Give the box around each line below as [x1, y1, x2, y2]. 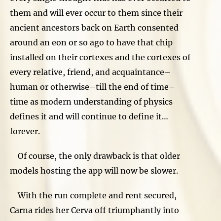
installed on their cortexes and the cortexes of [10, 52, 190, 62]
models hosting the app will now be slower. [10, 165, 182, 176]
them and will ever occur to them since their [10, 7, 183, 18]
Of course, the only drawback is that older [10, 150, 180, 161]
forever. [10, 126, 42, 136]
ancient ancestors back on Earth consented [10, 22, 179, 33]
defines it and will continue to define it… [10, 111, 168, 121]
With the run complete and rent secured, [10, 190, 177, 200]
